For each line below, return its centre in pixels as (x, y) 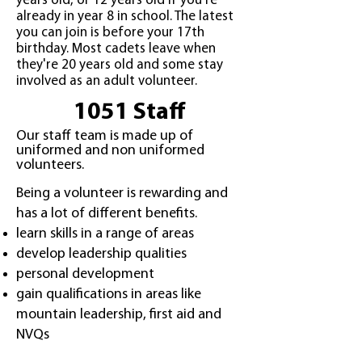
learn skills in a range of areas (105, 234)
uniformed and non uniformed (110, 151)
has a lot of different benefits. (107, 214)
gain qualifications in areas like (109, 295)
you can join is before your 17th (110, 33)
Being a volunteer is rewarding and (122, 194)
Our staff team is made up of (105, 136)
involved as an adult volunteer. (107, 81)
